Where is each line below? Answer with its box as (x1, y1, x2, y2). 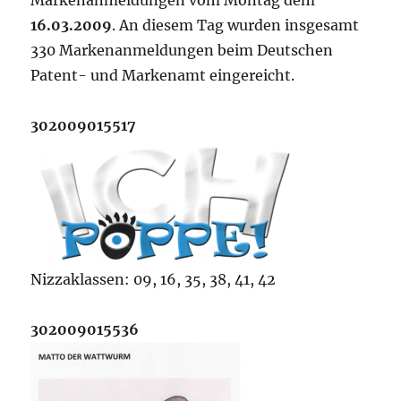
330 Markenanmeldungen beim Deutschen (30, 41, 334, 59)
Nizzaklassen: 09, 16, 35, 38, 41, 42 (30, 270, 277, 288)
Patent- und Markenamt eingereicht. (30, 66, 295, 84)
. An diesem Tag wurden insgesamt (112, 16, 360, 34)
